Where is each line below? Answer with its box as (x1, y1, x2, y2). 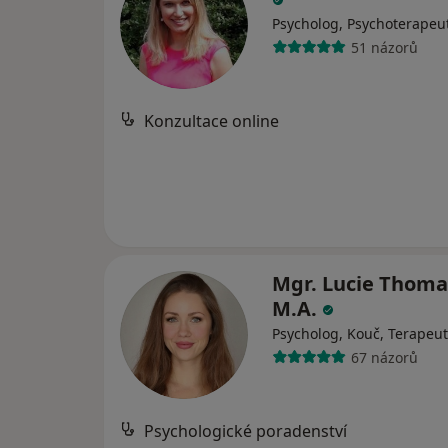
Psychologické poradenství (144, 420, 347, 442)
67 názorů (350, 347, 418, 367)
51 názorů (350, 37, 418, 57)
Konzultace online (144, 110, 279, 132)
